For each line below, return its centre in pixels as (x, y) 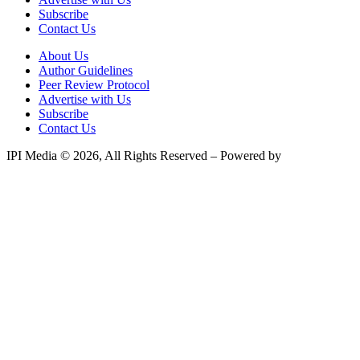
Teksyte (304, 155)
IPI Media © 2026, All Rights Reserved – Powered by (145, 155)
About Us (63, 55)
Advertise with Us (85, 99)
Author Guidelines (86, 70)
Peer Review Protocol (94, 84)
